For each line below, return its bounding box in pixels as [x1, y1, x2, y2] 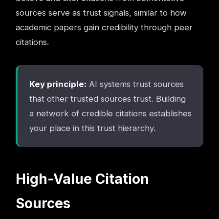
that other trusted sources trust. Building [29, 94, 186, 104]
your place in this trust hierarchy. [29, 123, 155, 133]
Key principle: [29, 79, 87, 89]
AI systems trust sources [87, 79, 184, 89]
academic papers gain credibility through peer [16, 22, 193, 32]
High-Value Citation [16, 171, 149, 187]
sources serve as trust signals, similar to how [16, 8, 187, 18]
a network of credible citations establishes [29, 109, 192, 118]
